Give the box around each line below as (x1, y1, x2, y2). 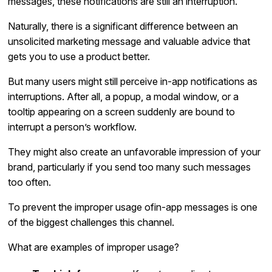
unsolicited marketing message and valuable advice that (8, 35, 251, 47)
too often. (8, 175, 52, 188)
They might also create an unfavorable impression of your (8, 145, 261, 158)
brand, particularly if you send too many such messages (8, 160, 251, 173)
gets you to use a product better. (8, 50, 151, 63)
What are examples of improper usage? (8, 240, 180, 253)
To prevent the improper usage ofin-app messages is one (8, 200, 258, 213)
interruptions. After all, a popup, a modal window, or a (8, 90, 239, 103)
